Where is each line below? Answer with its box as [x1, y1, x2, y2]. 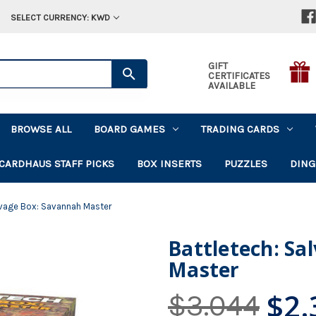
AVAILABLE [207, 79, 255, 92]
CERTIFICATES [207, 69, 270, 82]
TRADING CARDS [201, 122, 280, 135]
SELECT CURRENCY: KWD [10, 12, 110, 23]
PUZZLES [224, 157, 268, 170]
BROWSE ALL [11, 122, 72, 135]
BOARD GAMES [94, 122, 166, 135]
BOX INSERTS [137, 157, 202, 170]
